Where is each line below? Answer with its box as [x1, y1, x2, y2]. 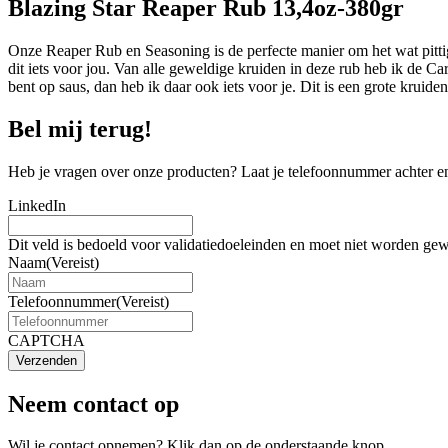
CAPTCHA [8, 331, 85, 349]
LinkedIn [8, 196, 66, 214]
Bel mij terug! [8, 115, 152, 142]
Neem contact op [8, 390, 179, 417]
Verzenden [16, 352, 77, 368]
